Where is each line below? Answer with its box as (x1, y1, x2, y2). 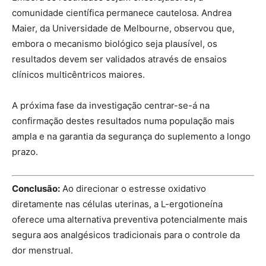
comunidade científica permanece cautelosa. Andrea (12, 7, 232, 18)
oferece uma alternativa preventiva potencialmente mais (12, 213, 248, 225)
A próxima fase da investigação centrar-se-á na (12, 100, 210, 111)
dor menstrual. (12, 244, 73, 256)
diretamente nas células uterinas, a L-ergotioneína (12, 198, 223, 210)
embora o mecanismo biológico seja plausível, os (12, 38, 217, 49)
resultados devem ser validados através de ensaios (12, 53, 227, 65)
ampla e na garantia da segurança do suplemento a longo (12, 131, 251, 142)
